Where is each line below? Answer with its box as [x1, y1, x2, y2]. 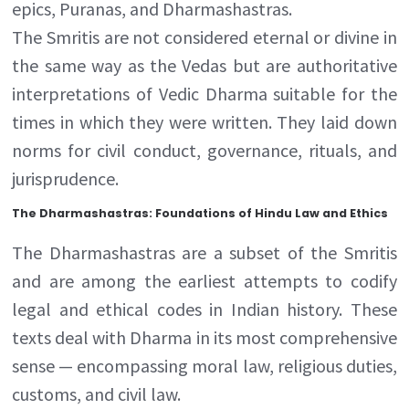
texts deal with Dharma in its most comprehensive [12, 325, 397, 349]
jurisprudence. [12, 166, 120, 190]
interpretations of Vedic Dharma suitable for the [12, 81, 397, 105]
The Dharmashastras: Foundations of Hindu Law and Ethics [12, 204, 389, 221]
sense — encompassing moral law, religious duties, [12, 353, 397, 377]
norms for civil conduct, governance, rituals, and [12, 138, 397, 162]
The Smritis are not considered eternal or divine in [12, 25, 397, 48]
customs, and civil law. [12, 382, 182, 405]
